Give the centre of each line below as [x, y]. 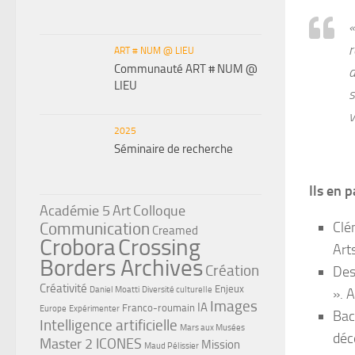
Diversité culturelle [177, 289]
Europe [53, 308]
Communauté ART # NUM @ [186, 69]
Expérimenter [94, 308]
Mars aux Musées [212, 327]
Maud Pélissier [172, 345]
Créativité [63, 288]
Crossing [159, 247]
